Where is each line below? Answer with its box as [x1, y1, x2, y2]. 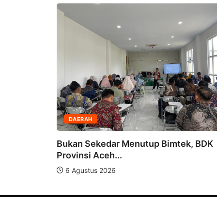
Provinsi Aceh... [57, 150, 122, 160]
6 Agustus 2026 [63, 166, 116, 174]
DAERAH [69, 115, 93, 123]
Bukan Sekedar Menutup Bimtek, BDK [57, 138, 213, 149]
